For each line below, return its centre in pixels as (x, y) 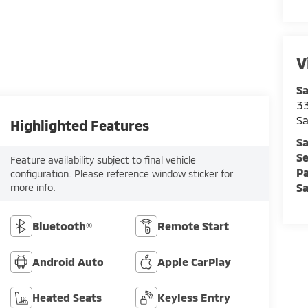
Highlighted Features (80, 125)
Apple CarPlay (195, 262)
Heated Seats (67, 298)
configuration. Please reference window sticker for (122, 174)
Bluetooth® (63, 226)
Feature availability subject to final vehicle (103, 160)
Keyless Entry (194, 298)
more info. (33, 188)
